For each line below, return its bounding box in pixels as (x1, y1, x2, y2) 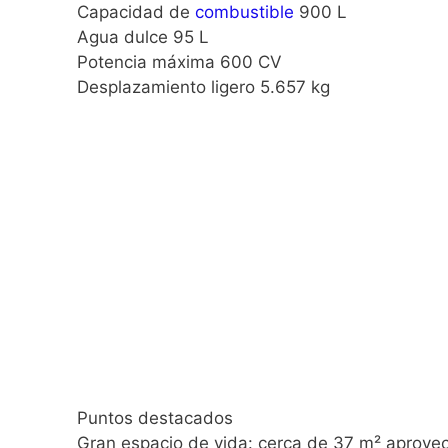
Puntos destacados (77, 407, 233, 428)
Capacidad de (77, 2, 195, 23)
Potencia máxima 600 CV (77, 52, 282, 73)
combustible (195, 2, 294, 23)
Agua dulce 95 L (77, 27, 209, 48)
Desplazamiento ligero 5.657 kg (77, 77, 330, 98)
